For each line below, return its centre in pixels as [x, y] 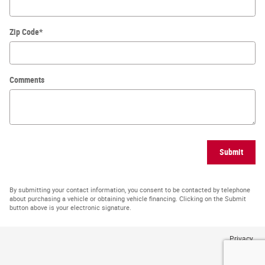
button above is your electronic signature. [70, 208]
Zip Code [24, 32]
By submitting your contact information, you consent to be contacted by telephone [130, 190]
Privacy [241, 239]
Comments [27, 80]
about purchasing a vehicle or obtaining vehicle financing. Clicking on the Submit [128, 199]
